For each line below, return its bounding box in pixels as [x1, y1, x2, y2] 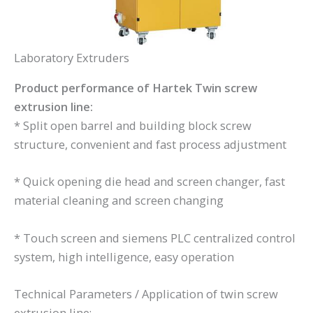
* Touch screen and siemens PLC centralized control [14, 229, 296, 246]
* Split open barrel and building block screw [14, 117, 252, 134]
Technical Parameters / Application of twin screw [14, 285, 278, 302]
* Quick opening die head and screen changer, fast [14, 173, 285, 190]
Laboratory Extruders [14, 49, 129, 66]
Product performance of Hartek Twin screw [14, 80, 257, 96]
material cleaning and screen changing [14, 192, 224, 209]
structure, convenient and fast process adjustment [14, 136, 286, 153]
